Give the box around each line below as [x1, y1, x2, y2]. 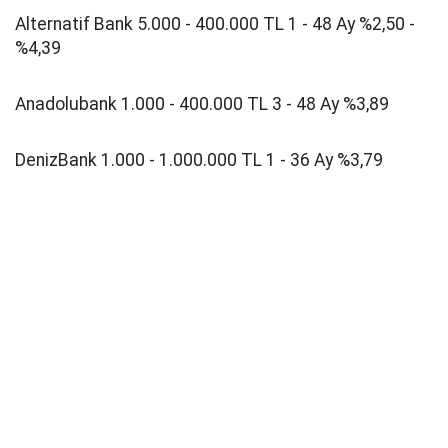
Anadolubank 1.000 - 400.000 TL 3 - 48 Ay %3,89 [15, 94, 389, 115]
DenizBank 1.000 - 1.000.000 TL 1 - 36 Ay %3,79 [15, 150, 383, 171]
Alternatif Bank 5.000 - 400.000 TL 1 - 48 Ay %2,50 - [15, 14, 415, 35]
